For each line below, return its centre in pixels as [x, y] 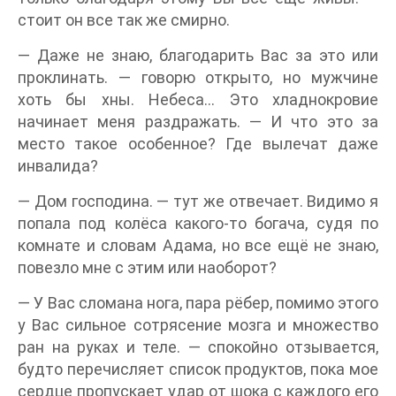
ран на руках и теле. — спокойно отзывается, [198, 346]
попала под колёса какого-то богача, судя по [198, 223]
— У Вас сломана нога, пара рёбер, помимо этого [198, 302]
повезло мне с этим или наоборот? [147, 267]
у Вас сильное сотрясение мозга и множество [198, 324]
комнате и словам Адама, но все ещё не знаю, [198, 245]
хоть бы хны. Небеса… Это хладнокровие [198, 99]
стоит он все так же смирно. [124, 19]
